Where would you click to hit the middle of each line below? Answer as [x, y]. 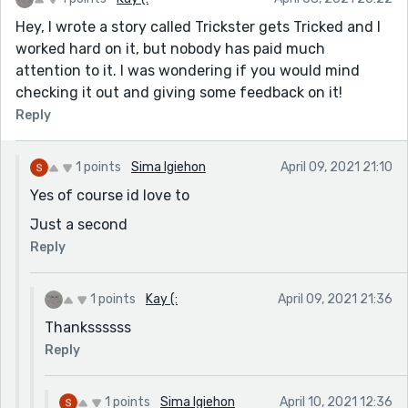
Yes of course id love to [110, 195]
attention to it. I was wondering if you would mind [188, 70]
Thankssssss [88, 327]
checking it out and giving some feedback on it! [179, 92]
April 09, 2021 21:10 [337, 167]
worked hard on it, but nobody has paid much [170, 48]
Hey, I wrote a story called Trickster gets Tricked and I [198, 26]
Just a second [79, 224]
